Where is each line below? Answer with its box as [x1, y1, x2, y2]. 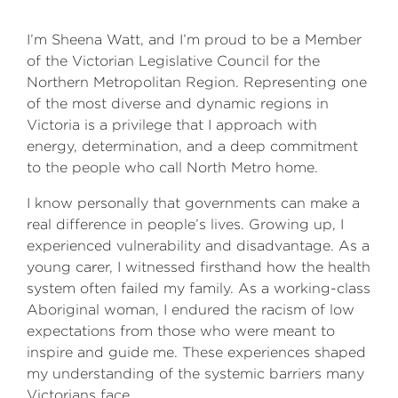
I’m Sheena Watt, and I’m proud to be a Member [27, 32, 362, 47]
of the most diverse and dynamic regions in [27, 96, 329, 111]
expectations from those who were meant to [27, 323, 335, 338]
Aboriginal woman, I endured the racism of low [27, 302, 354, 317]
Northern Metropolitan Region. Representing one [27, 75, 367, 90]
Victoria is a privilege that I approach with [27, 117, 317, 132]
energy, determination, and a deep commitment [27, 139, 358, 154]
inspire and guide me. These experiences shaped [27, 345, 366, 360]
